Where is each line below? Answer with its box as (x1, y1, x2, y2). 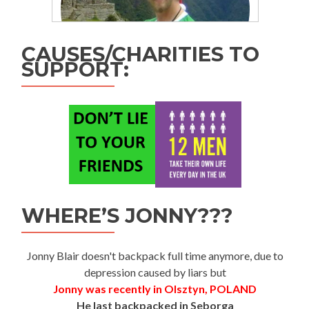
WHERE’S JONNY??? (21, 203, 233, 228)
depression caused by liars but (83, 265, 226, 279)
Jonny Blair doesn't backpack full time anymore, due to (26, 248, 283, 262)
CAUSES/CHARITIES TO (21, 41, 259, 66)
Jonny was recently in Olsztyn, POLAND (53, 281, 257, 295)
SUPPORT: (21, 57, 129, 81)
